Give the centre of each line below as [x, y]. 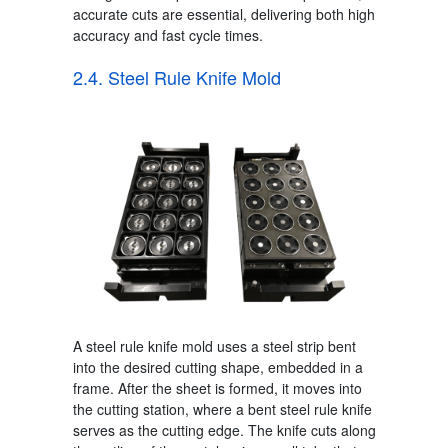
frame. [95, 387]
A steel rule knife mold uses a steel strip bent [214, 345]
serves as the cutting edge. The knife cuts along [224, 429]
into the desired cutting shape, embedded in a [217, 366]
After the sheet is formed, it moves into [239, 387]
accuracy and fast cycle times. [167, 35]
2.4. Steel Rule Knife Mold [176, 77]
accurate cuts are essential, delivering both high [223, 14]
